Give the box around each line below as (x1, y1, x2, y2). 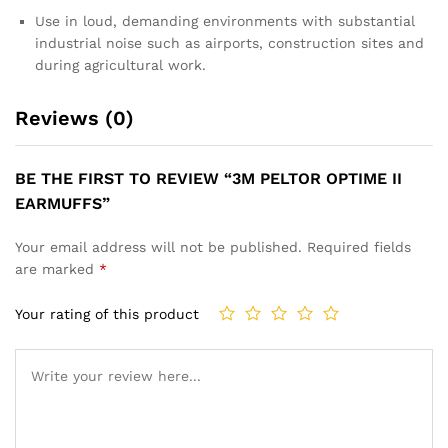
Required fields (307, 238, 411, 255)
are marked (15, 260, 99, 277)
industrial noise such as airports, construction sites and (35, 34, 424, 51)
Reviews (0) (15, 105, 134, 130)
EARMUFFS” (15, 193, 110, 213)
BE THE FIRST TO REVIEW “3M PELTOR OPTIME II (15, 168, 402, 188)
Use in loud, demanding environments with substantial (35, 12, 415, 29)
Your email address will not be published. (15, 238, 302, 255)
